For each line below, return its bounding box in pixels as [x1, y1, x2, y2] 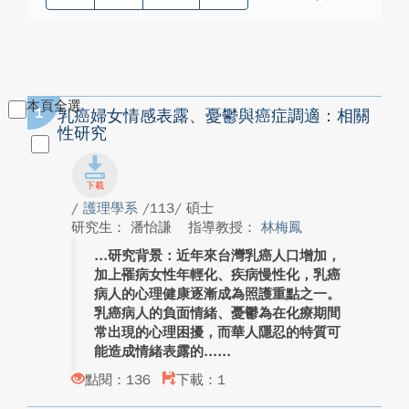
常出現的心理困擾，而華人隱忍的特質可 [94, 324, 341, 341]
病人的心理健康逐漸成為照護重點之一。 [94, 286, 341, 302]
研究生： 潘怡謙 [71, 219, 176, 236]
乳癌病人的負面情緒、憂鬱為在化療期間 [94, 305, 341, 321]
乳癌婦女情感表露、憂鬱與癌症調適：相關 [58, 106, 370, 126]
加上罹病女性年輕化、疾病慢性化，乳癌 [94, 267, 341, 283]
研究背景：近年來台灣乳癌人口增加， [108, 247, 341, 264]
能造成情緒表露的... [94, 343, 217, 360]
